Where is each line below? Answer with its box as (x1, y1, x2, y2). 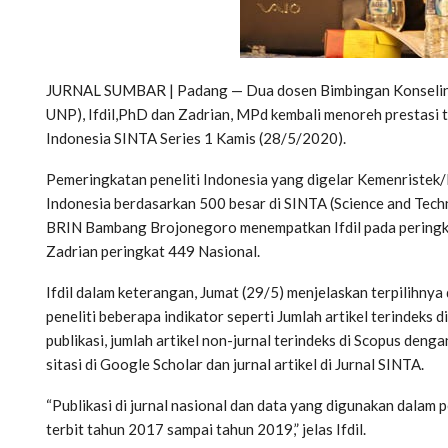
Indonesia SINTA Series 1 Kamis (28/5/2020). (46, 128, 346, 147)
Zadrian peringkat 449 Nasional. (46, 241, 260, 260)
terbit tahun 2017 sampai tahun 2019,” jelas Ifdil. (46, 419, 366, 438)
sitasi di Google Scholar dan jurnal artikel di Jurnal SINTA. (46, 354, 424, 373)
